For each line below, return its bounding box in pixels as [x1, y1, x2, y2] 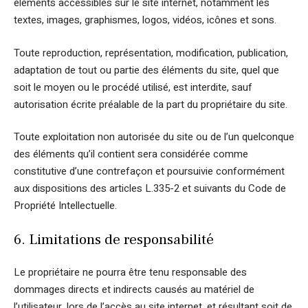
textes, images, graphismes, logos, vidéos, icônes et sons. [14, 12, 276, 27]
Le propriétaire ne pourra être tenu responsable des [14, 265, 247, 280]
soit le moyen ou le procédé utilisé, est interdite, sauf [14, 79, 252, 95]
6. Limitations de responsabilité [14, 230, 214, 249]
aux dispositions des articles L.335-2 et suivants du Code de [14, 181, 286, 196]
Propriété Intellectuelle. [14, 198, 117, 213]
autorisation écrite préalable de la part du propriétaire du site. [14, 96, 287, 112]
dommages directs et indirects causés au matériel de [14, 282, 254, 297]
